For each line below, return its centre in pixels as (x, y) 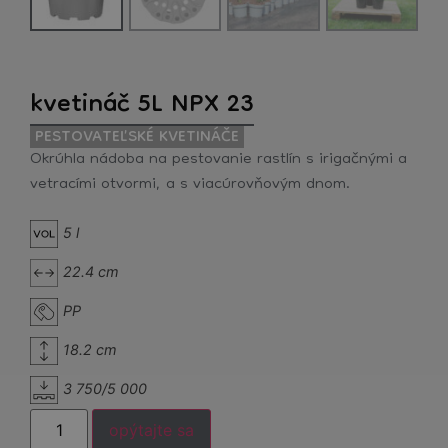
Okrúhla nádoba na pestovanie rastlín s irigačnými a (218, 159)
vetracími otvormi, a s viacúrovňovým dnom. (190, 184)
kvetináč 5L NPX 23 (142, 105)
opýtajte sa (152, 430)
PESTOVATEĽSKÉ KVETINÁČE (137, 137)
